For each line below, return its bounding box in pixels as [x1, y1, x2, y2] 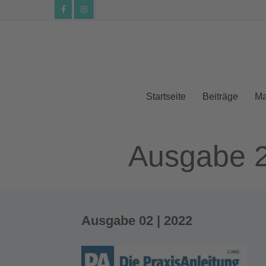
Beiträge [202, 91, 238, 102]
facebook [62, 11, 90, 18]
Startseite [146, 91, 186, 102]
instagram [83, 11, 112, 18]
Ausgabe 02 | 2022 [81, 213, 192, 229]
